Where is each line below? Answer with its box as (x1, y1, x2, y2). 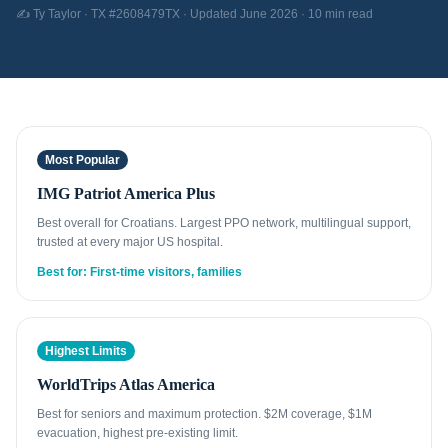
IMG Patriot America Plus (37, 185, 215, 202)
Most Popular (45, 153, 120, 167)
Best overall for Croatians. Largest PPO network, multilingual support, (37, 216, 411, 230)
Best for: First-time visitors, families (37, 265, 242, 279)
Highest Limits (45, 344, 127, 358)
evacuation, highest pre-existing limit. (37, 426, 238, 440)
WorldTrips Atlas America (37, 376, 215, 393)
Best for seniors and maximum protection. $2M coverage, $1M (37, 407, 372, 421)
